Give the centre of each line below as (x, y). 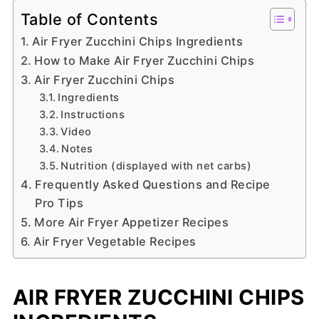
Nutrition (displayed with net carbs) (156, 166)
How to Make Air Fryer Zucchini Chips (145, 60)
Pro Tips (59, 203)
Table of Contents (89, 19)
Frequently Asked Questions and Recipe (153, 184)
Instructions (93, 114)
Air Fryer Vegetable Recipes (115, 241)
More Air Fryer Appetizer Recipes (132, 222)
